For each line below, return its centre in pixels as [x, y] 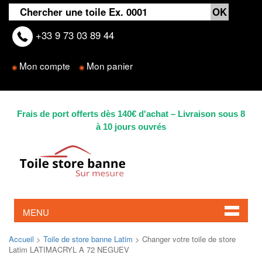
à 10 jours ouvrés [131, 127]
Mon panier [110, 65]
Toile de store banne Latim [88, 239]
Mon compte [45, 65]
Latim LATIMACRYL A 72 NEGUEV [69, 249]
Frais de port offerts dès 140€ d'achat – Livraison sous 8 [131, 114]
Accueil [21, 239]
